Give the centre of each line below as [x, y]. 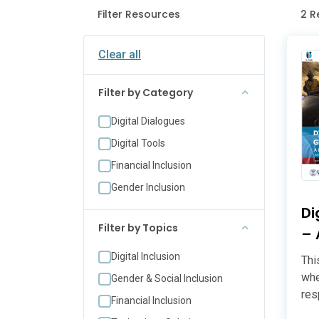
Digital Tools [138, 143]
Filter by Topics [138, 228]
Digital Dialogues [148, 121]
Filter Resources [139, 14]
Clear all [120, 54]
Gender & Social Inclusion [167, 278]
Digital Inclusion [146, 256]
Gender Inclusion [148, 187]
